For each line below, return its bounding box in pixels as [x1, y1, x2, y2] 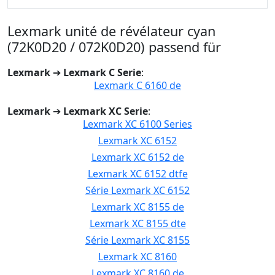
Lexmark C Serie [63, 66, 141, 79]
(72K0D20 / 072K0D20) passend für [7, 38, 221, 56]
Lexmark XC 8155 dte [89, 217, 186, 230]
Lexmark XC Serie [63, 104, 148, 118]
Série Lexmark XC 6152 [85, 184, 190, 197]
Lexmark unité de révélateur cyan [7, 22, 215, 40]
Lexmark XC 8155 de [91, 200, 184, 214]
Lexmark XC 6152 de [91, 150, 184, 164]
